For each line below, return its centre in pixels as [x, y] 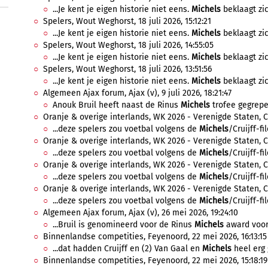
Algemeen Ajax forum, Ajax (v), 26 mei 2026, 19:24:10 [141, 213]
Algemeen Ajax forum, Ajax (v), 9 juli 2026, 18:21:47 [137, 93]
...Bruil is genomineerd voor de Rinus [124, 225]
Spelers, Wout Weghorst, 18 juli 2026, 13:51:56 [127, 69]
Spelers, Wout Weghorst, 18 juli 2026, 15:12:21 [127, 21]
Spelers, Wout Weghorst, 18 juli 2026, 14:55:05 [128, 45]
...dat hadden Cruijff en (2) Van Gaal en [127, 249]
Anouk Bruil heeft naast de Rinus [117, 105]
